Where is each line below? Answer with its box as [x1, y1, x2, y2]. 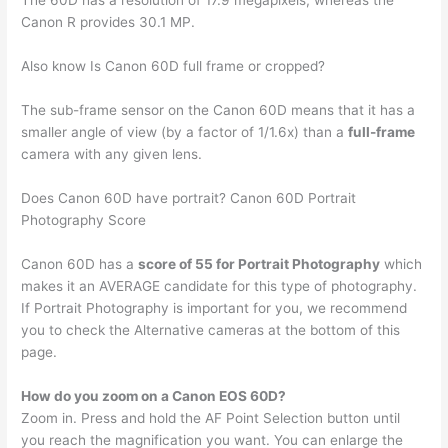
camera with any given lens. [21, 146, 203, 163]
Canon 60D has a [21, 255, 139, 272]
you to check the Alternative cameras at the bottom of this [21, 321, 401, 338]
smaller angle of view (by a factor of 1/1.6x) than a [21, 124, 349, 141]
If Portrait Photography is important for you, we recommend [21, 299, 408, 316]
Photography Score [21, 212, 147, 229]
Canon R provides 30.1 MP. [21, 14, 196, 31]
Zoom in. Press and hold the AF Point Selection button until [21, 409, 401, 426]
